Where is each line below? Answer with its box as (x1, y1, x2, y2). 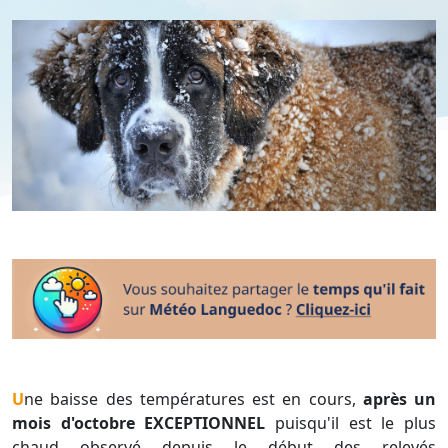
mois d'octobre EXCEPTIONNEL (12, 412, 266, 435)
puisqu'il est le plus (265, 412, 437, 435)
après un (362, 388, 436, 411)
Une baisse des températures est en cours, (24, 388, 363, 411)
